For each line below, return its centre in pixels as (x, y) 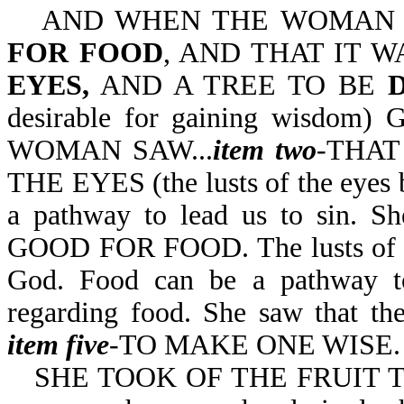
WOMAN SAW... (110, 150)
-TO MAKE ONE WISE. (255, 345)
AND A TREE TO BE (239, 85)
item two (265, 150)
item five (58, 345)
